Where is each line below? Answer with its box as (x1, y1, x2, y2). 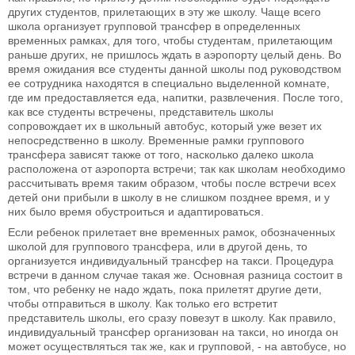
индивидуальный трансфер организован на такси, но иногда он (8, 326, 338, 339)
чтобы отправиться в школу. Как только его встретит (8, 297, 277, 311)
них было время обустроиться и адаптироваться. (8, 205, 264, 219)
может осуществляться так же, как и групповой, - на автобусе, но (8, 340, 346, 353)
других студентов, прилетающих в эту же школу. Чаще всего (8, 6, 321, 19)
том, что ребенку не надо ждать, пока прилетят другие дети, (8, 283, 322, 296)
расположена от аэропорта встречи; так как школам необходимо (8, 162, 345, 176)
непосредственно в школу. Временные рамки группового (8, 134, 304, 147)
